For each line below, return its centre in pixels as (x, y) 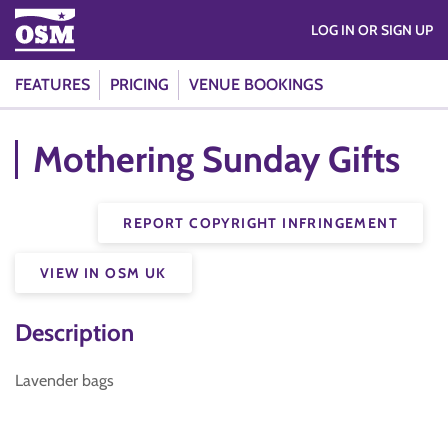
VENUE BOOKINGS (256, 84)
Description (74, 332)
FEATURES (52, 84)
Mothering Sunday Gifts (216, 159)
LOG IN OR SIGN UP (395, 30)
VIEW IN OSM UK (103, 273)
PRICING (139, 84)
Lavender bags (64, 380)
